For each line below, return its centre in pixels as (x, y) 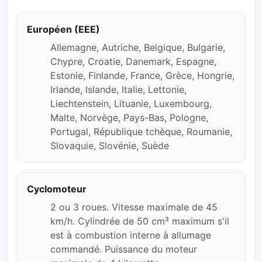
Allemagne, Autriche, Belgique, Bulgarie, (138, 48)
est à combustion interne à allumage (131, 235)
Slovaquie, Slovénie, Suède (110, 146)
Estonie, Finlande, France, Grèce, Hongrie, (142, 76)
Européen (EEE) (63, 29)
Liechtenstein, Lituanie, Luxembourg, (131, 104)
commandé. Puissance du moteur (124, 249)
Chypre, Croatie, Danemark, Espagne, (133, 62)
